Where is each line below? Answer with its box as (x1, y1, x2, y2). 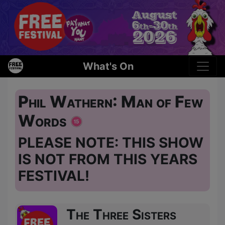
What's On (82, 60, 134, 72)
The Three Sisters (66, 205, 176, 223)
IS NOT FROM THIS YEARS (18, 150, 197, 168)
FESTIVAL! (18, 167, 89, 184)
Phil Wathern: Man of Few (18, 91, 203, 111)
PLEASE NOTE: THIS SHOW (18, 134, 203, 151)
